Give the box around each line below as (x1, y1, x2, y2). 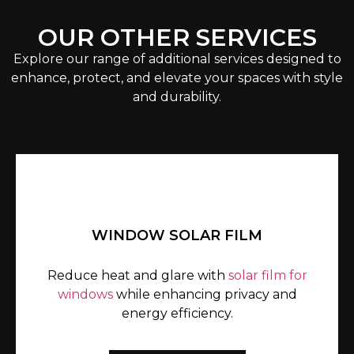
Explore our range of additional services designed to (13, 51, 341, 66)
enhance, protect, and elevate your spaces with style (11, 70, 343, 85)
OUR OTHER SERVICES (37, 22, 317, 52)
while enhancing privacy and (112, 286, 297, 302)
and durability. (133, 88, 221, 104)
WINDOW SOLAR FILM (92, 226, 262, 244)
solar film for (228, 267, 307, 283)
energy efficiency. (121, 305, 233, 321)
